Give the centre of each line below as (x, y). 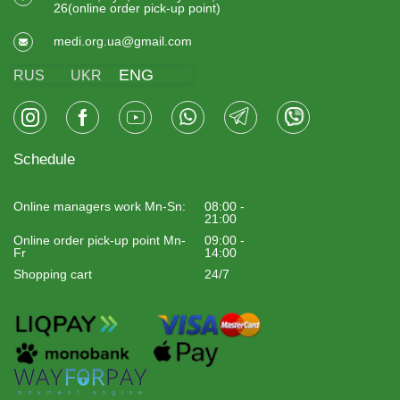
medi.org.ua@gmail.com (123, 42)
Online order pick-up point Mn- (100, 241)
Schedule (44, 160)
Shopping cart (53, 275)
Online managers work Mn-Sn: (100, 207)
